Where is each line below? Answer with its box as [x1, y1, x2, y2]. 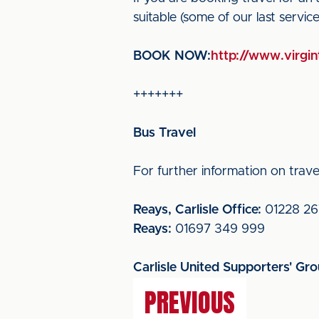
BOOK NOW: [133, 50, 211, 63]
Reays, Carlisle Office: [133, 204, 261, 216]
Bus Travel [133, 127, 196, 140]
